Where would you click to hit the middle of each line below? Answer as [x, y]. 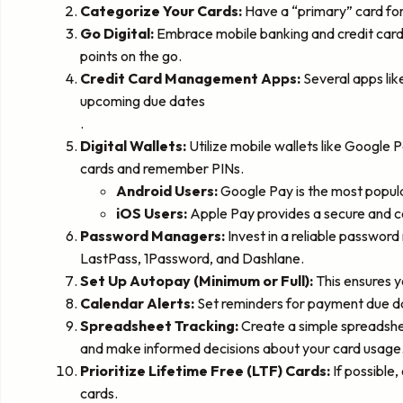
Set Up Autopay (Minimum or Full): [197, 280]
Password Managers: [152, 235]
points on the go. [131, 55]
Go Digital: [117, 33]
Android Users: [167, 190]
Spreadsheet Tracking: [159, 325]
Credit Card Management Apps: [190, 78]
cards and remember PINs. [162, 168]
